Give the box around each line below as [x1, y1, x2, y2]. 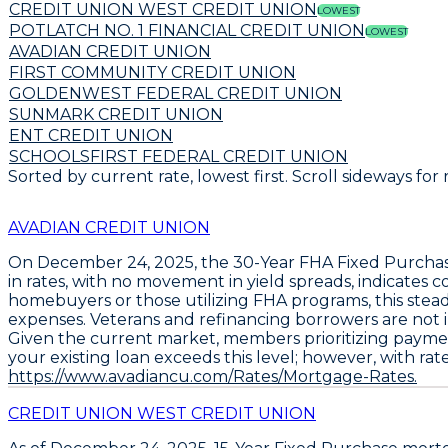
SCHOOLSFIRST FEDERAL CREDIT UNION [9, 146, 348, 166]
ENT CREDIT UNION [9, 125, 173, 145]
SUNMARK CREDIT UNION [9, 104, 223, 124]
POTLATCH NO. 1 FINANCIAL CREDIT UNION [9, 20, 365, 40]
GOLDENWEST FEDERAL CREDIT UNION [9, 83, 342, 103]
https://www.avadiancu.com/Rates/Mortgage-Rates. [8, 366, 417, 386]
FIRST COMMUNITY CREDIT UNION [9, 62, 296, 82]
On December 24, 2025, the [8, 252, 233, 272]
